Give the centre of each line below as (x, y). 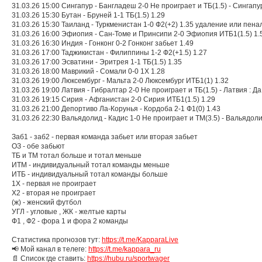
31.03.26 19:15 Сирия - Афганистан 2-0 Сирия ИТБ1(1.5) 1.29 (113, 99)
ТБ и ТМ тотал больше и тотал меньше (77, 156)
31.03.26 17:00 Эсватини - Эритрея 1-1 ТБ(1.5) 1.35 (97, 62)
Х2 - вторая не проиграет (54, 193)
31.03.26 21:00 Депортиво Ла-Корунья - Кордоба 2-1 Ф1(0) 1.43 (116, 109)
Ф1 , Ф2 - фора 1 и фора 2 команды (70, 221)
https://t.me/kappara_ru (125, 249)
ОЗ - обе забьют (38, 146)
